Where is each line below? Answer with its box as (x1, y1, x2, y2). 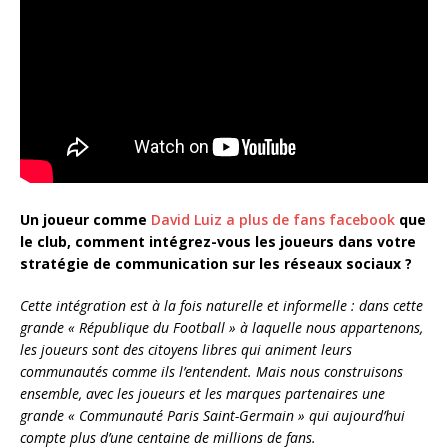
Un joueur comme (20, 210, 151, 230)
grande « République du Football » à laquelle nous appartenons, (20, 318, 423, 338)
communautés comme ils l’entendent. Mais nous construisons (20, 362, 403, 382)
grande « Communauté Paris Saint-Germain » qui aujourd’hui (20, 406, 405, 426)
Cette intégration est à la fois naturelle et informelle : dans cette (20, 296, 423, 316)
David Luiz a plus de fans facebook (151, 210, 395, 230)
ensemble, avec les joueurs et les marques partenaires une (20, 384, 385, 404)
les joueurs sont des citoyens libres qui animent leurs (20, 340, 352, 360)
